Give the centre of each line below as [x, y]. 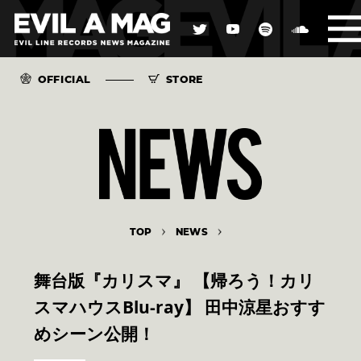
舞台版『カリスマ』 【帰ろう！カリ [174, 281]
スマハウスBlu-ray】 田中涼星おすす [180, 307]
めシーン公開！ [94, 334]
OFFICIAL [64, 79]
